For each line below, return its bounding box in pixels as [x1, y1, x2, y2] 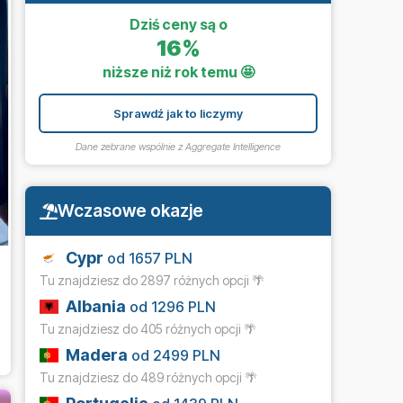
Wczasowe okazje [58, 200, 203, 222]
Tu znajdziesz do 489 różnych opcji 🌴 [40, 370, 257, 386]
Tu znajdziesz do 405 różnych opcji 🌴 [40, 321, 256, 337]
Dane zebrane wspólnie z [76, 139, 185, 153]
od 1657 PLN [103, 249, 193, 268]
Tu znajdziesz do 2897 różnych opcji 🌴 [40, 273, 264, 289]
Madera [66, 345, 129, 365]
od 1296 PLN [126, 298, 217, 317]
